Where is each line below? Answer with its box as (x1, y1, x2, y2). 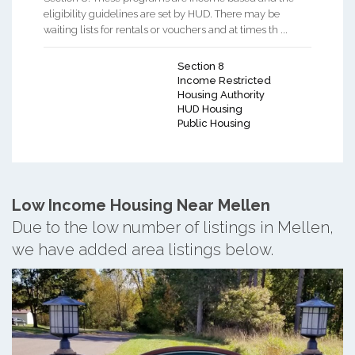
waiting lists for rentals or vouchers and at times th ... (44, 23, 288, 36)
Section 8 (177, 59, 224, 72)
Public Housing (177, 116, 250, 129)
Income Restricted (177, 74, 271, 86)
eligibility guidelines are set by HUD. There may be (44, 7, 280, 20)
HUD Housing (177, 102, 242, 115)
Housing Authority (177, 88, 265, 101)
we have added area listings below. (12, 239, 273, 259)
